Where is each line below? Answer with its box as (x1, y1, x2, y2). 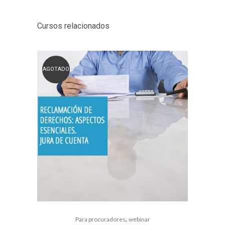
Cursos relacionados (37, 21, 109, 31)
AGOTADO (43, 66, 69, 73)
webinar (128, 215, 150, 223)
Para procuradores (75, 215, 126, 223)
